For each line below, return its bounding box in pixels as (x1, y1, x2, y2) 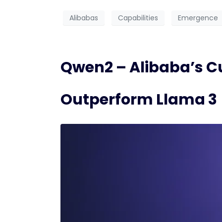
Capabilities (118, 12, 158, 23)
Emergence (178, 12, 218, 23)
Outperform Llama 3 (60, 89, 217, 111)
